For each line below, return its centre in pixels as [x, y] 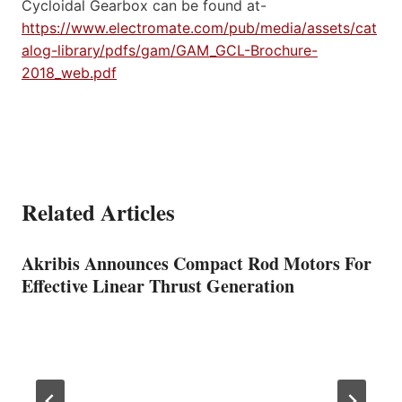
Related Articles [98, 212]
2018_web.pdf [69, 72]
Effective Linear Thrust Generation [158, 285]
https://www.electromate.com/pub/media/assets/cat [199, 27]
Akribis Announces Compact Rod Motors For [197, 263]
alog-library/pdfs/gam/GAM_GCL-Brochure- [170, 50]
